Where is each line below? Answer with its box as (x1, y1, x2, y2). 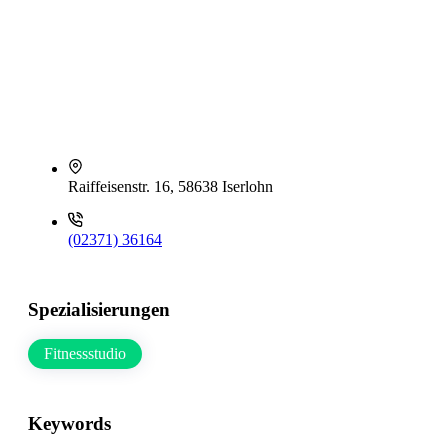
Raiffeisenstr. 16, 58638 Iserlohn (68, 178, 273, 195)
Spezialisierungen (28, 298, 170, 320)
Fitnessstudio (44, 345, 126, 363)
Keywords (28, 413, 111, 435)
